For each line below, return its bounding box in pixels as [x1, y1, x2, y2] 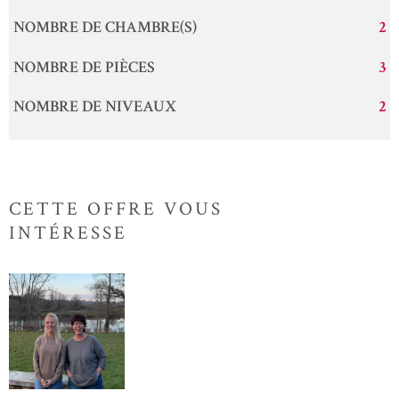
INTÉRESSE [9, 221, 127, 246]
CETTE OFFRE [9, 197, 157, 222]
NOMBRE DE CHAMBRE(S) [12, 17, 197, 38]
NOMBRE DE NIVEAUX [12, 96, 176, 118]
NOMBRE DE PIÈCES [12, 56, 155, 77]
